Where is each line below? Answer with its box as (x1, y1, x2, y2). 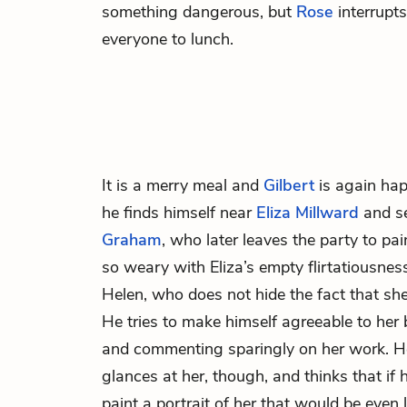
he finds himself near (102, 202, 256, 223)
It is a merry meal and (102, 174, 263, 196)
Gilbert (263, 174, 314, 196)
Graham (102, 229, 162, 251)
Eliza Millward (256, 202, 359, 223)
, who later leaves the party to (162, 229, 382, 251)
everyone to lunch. (102, 28, 233, 50)
